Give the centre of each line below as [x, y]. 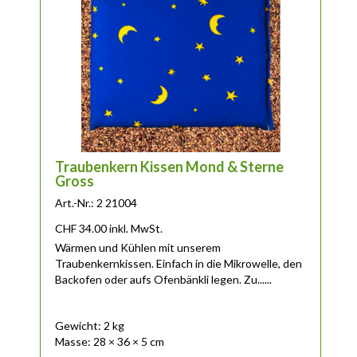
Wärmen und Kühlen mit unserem [137, 248]
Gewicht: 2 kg [89, 325]
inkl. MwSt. [135, 229]
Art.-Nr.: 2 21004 [96, 203]
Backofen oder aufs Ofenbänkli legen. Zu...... [163, 280]
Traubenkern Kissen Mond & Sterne [169, 167]
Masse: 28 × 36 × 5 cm [109, 341]
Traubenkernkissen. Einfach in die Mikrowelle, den [178, 264]
